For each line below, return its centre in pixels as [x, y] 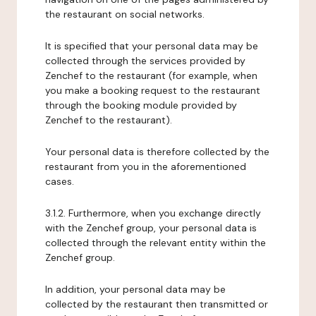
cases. [60, 181]
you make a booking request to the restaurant [153, 90]
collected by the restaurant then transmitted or [157, 304]
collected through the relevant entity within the [156, 243]
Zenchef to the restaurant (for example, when [151, 75]
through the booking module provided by [141, 105]
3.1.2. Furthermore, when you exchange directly [153, 213]
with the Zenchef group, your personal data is [151, 228]
